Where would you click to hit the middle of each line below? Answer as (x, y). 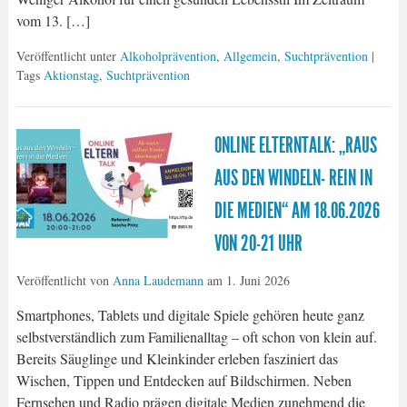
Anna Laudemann (158, 280)
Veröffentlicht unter (68, 55)
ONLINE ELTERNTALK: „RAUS (295, 145)
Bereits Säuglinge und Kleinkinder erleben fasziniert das (177, 358)
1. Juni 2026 (258, 280)
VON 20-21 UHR (258, 243)
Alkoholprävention (168, 55)
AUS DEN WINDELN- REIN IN (293, 178)
